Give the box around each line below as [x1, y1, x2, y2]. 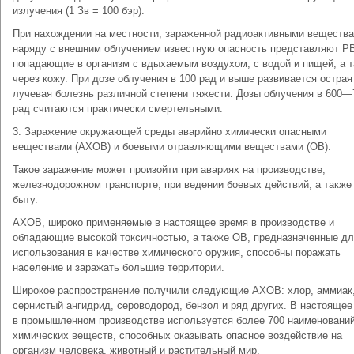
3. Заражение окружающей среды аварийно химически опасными [13, 126, 326, 137]
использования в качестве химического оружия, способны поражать [13, 247, 341, 258]
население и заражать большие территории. [13, 262, 224, 273]
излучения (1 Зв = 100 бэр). [13, 5, 145, 17]
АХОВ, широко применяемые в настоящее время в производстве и [13, 217, 334, 228]
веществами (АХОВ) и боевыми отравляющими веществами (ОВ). [13, 141, 331, 153]
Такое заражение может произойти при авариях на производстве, [13, 164, 326, 175]
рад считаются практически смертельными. [13, 103, 223, 115]
